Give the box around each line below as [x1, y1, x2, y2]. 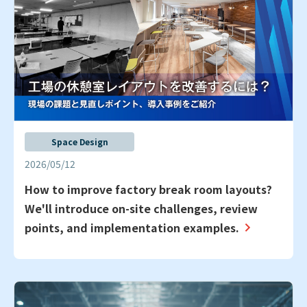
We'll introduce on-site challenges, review [25, 200, 258, 217]
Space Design [51, 136, 108, 148]
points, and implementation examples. [25, 219, 239, 236]
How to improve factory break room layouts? [25, 181, 272, 198]
